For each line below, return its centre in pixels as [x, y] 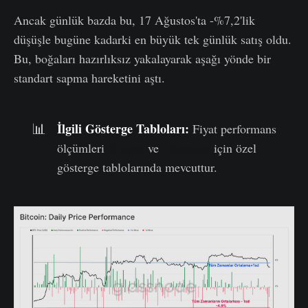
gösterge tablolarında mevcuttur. [137, 167]
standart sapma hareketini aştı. [89, 77]
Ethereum [187, 147]
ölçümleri [83, 147]
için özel [234, 147]
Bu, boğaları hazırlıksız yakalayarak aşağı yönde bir [142, 58]
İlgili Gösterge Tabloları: [123, 128]
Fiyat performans [233, 128]
